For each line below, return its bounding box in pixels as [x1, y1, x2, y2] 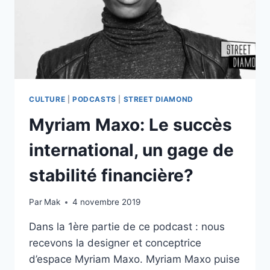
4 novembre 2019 [72, 197, 141, 207]
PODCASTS [72, 94, 116, 104]
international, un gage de [29, 139, 234, 160]
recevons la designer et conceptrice [29, 237, 201, 250]
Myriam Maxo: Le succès [29, 114, 232, 135]
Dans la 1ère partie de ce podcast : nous [29, 221, 225, 233]
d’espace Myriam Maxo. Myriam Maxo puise [29, 253, 240, 266]
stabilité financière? [29, 165, 193, 186]
